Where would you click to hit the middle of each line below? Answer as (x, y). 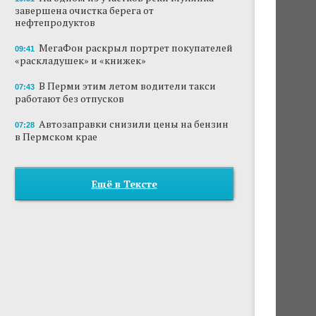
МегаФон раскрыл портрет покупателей (136, 48)
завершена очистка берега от (84, 10)
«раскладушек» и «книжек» (80, 60)
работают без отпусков (69, 98)
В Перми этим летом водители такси (127, 86)
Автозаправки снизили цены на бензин (134, 124)
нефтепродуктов (55, 22)
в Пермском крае (56, 136)
